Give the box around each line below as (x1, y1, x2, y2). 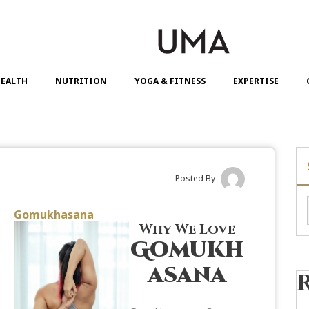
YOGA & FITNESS (134, 74, 206, 87)
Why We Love (139, 219, 235, 239)
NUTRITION (55, 74, 107, 87)
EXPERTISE (233, 74, 279, 87)
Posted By (175, 172, 215, 184)
